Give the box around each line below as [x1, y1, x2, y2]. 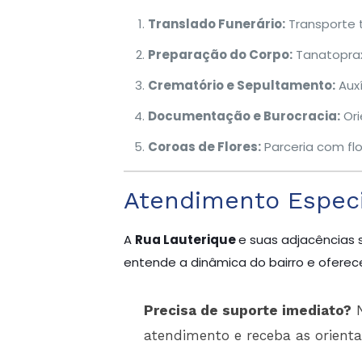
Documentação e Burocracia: [147, 107, 340, 124]
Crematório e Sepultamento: [147, 77, 335, 94]
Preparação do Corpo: [147, 46, 293, 63]
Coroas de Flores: [147, 138, 261, 155]
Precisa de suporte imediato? [143, 302, 351, 318]
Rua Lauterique [134, 231, 238, 248]
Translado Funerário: [147, 15, 285, 32]
